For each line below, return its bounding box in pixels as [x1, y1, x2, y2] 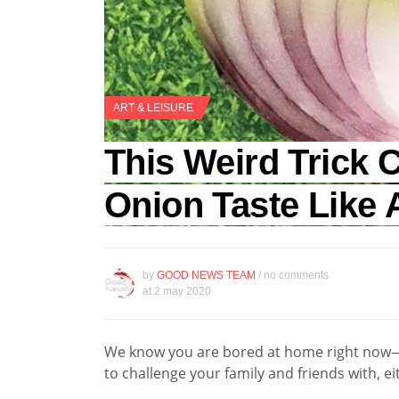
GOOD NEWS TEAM [157, 269, 256, 282]
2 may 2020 [154, 285, 211, 298]
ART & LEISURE [113, 101, 193, 114]
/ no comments [258, 269, 329, 282]
